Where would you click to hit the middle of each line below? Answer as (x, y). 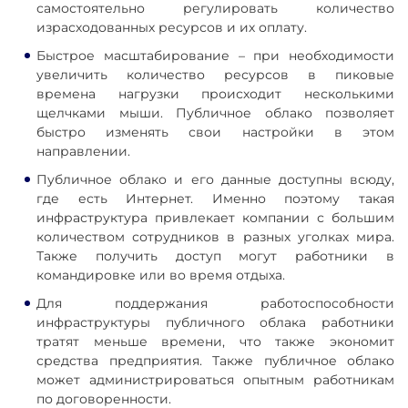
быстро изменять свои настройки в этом (215, 132)
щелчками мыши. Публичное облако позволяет (215, 113)
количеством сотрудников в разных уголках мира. (215, 237)
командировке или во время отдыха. (161, 275)
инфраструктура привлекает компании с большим (215, 218)
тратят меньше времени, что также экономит (215, 342)
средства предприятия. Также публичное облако (215, 361)
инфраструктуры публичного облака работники (215, 322)
